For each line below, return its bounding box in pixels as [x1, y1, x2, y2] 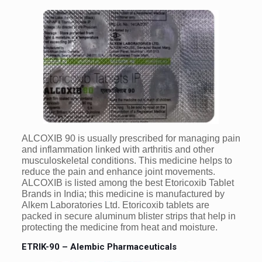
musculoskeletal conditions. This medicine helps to [21, 156, 232, 166]
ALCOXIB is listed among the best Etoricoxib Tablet [21, 178, 234, 188]
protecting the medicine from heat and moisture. [21, 222, 218, 233]
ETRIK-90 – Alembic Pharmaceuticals [21, 242, 177, 253]
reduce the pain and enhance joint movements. [21, 167, 215, 177]
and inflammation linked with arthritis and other [21, 144, 214, 155]
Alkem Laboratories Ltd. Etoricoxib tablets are [21, 200, 209, 211]
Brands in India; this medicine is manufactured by [21, 189, 225, 199]
